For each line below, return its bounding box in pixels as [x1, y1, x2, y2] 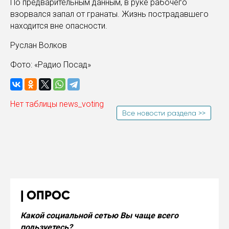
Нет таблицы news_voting [10, 99, 104, 109]
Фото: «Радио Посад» [10, 60, 91, 70]
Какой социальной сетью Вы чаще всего [20, 211, 178, 220]
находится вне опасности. [10, 21, 107, 31]
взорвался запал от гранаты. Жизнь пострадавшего [10, 9, 209, 19]
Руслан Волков [10, 40, 67, 50]
